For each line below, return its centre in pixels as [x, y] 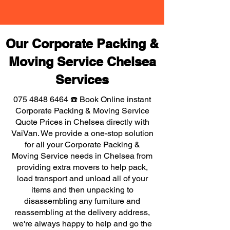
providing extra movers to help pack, [82, 167]
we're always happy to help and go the [82, 224]
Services [82, 80]
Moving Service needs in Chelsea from [82, 156]
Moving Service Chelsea [82, 62]
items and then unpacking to [82, 190]
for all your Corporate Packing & [82, 145]
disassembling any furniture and [82, 201]
